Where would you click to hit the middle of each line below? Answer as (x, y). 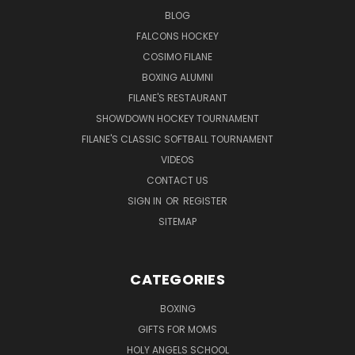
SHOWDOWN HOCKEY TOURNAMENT (177, 118)
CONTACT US (177, 180)
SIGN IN (146, 200)
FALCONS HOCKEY (177, 36)
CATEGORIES (177, 279)
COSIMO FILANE (177, 56)
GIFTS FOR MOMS (177, 329)
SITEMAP (177, 221)
